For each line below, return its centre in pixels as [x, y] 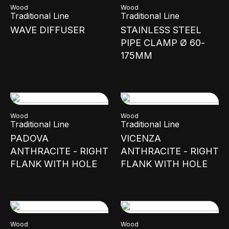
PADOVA [29, 138]
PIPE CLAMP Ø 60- [163, 43]
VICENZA [141, 138]
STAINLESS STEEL [161, 30]
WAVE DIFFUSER [48, 30]
